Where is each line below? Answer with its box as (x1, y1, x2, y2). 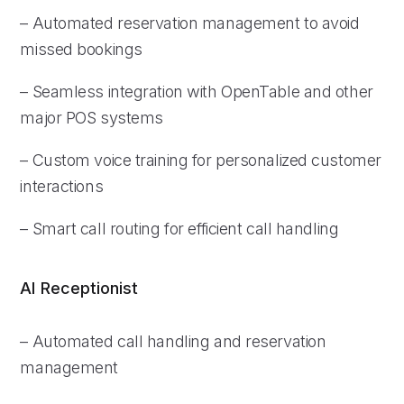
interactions (20, 176, 104, 196)
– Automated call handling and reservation (20, 331, 326, 351)
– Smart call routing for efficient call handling (20, 218, 339, 238)
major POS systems (20, 107, 163, 127)
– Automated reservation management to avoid (20, 13, 360, 32)
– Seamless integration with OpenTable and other (20, 81, 373, 101)
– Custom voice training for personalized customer (20, 150, 381, 170)
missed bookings (20, 39, 142, 59)
